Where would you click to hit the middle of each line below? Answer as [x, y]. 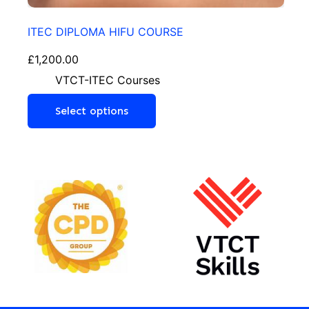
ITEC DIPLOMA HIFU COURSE [106, 32]
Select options [92, 111]
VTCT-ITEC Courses [108, 80]
